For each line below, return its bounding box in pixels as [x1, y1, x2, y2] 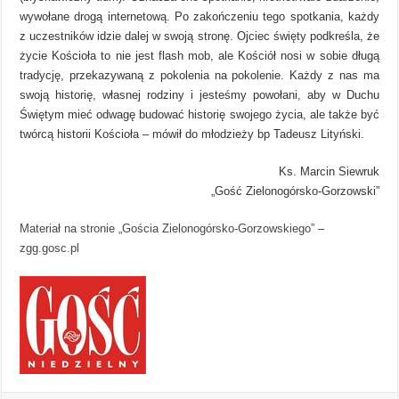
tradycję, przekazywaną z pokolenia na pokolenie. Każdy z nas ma [20, 68, 379, 82]
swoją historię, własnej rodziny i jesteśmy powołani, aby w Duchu [20, 87, 379, 102]
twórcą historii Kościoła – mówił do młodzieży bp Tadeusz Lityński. [20, 126, 365, 141]
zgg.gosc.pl [20, 240, 80, 255]
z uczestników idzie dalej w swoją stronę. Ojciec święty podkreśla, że [20, 28, 379, 43]
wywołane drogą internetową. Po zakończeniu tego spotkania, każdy [20, 9, 379, 23]
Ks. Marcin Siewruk [278, 164, 379, 178]
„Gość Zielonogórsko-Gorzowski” [210, 183, 379, 198]
